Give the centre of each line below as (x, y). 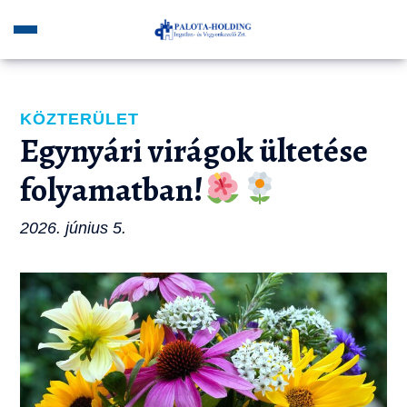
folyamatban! (112, 189)
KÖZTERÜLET (80, 119)
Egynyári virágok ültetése (194, 150)
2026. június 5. (74, 228)
